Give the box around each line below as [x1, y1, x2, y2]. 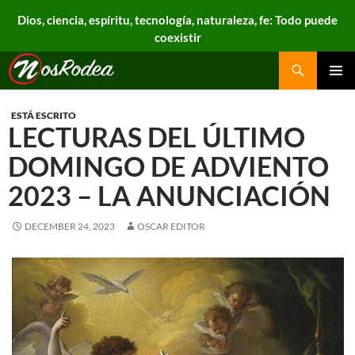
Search [3, 52, 40, 67]
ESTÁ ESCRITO [11, 109, 77, 121]
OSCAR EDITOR [137, 220, 206, 232]
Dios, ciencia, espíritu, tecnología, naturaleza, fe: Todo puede [17, 13, 338, 27]
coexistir [154, 30, 201, 44]
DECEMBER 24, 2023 [25, 220, 116, 232]
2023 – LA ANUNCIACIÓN [8, 179, 330, 212]
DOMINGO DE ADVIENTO [8, 150, 329, 182]
